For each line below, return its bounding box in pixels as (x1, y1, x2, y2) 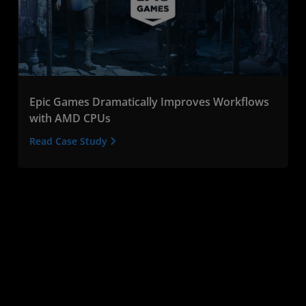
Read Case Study (29, 134, 110, 148)
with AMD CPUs (29, 110, 111, 126)
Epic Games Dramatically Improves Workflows (29, 94, 269, 109)
